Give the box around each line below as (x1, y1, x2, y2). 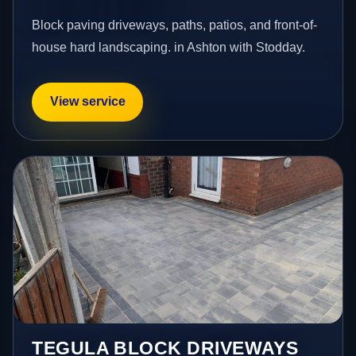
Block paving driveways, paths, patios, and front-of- (32, 17, 318, 32)
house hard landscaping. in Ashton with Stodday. (32, 40, 306, 54)
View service (49, 95, 126, 109)
